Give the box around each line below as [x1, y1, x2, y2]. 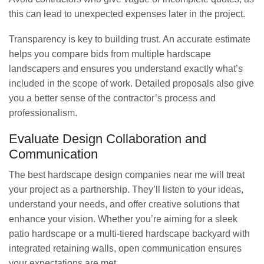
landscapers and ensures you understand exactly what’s [9, 64, 243, 74]
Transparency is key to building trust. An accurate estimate [9, 34, 250, 45]
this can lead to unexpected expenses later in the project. [9, 8, 245, 19]
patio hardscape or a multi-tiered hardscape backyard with [9, 229, 250, 239]
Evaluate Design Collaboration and [9, 131, 206, 146]
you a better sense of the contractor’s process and [9, 93, 216, 104]
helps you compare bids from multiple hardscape [9, 49, 211, 60]
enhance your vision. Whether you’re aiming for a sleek [9, 214, 237, 224]
